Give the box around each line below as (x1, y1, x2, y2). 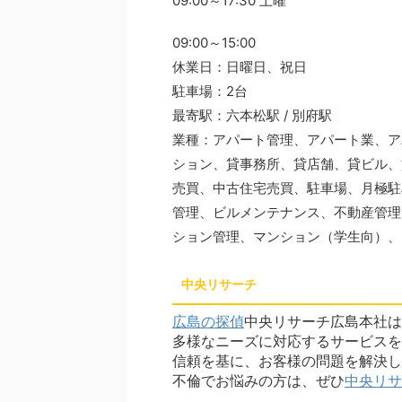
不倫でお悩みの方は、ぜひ (172, 371, 345, 389)
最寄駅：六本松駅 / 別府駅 (172, 107, 332, 124)
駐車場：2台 (172, 83, 248, 100)
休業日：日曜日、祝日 (172, 58, 307, 75)
